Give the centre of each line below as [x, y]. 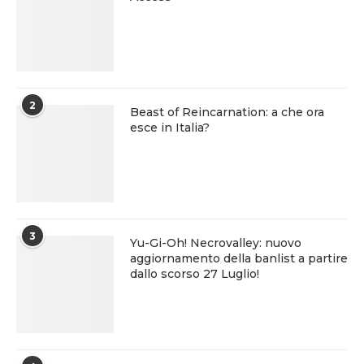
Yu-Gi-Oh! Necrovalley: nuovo [216, 243]
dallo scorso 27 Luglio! [195, 274]
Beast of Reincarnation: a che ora [227, 113]
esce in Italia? [170, 128]
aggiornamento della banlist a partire [239, 259]
